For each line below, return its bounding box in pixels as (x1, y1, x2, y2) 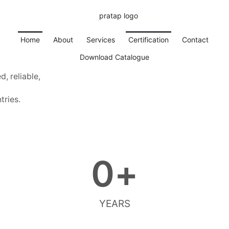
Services (86, 35, 115, 44)
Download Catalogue (80, 53, 149, 62)
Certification (128, 35, 169, 44)
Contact (182, 35, 209, 44)
